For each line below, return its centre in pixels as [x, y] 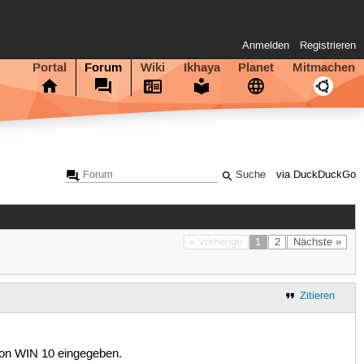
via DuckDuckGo [316, 175]
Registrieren [328, 46]
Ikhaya [201, 67]
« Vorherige [216, 242]
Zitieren [317, 295]
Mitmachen [323, 67]
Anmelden [266, 46]
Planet [256, 67]
